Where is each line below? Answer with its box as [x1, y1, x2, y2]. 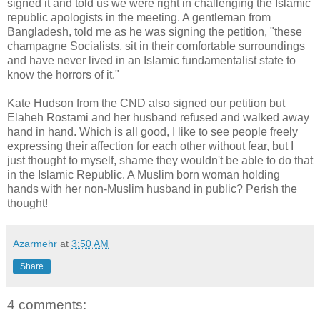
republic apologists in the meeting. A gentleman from [7, 11, 271, 24]
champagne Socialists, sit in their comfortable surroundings [7, 40, 305, 53]
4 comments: [7, 297, 86, 313]
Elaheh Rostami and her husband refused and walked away [7, 111, 309, 124]
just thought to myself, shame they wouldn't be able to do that [7, 154, 313, 167]
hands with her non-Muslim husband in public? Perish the [7, 183, 297, 196]
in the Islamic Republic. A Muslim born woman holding [7, 169, 280, 181]
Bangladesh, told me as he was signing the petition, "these [7, 26, 302, 39]
